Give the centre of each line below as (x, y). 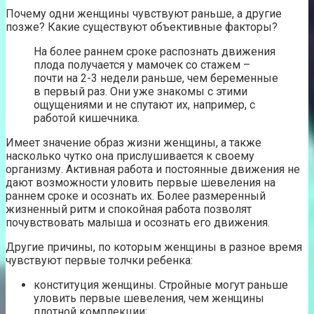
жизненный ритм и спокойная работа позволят (129, 210)
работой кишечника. (87, 118)
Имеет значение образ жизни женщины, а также (134, 143)
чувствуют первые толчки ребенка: (99, 261)
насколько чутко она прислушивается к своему (130, 156)
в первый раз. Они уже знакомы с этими (141, 92)
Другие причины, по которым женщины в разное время (154, 247)
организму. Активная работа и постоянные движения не (153, 170)
